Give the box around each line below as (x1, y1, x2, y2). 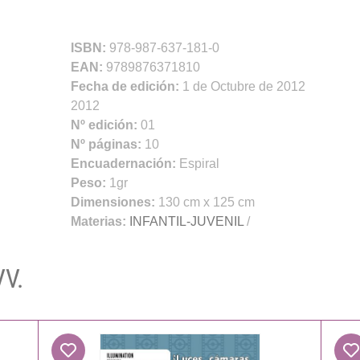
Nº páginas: (70, 137, 145, 151)
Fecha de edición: (70, 79, 182, 93)
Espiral (178, 156, 219, 170)
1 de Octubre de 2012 (182, 79, 305, 93)
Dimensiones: (70, 194, 158, 209)
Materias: (70, 214, 126, 228)
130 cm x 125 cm (157, 194, 255, 209)
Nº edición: (70, 117, 141, 132)
